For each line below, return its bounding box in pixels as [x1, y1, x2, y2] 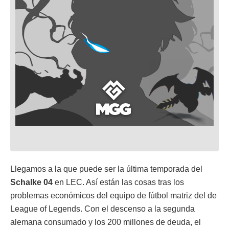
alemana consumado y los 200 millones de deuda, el [10, 217, 201, 226]
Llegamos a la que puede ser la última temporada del [10, 164, 202, 173]
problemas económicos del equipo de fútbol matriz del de [10, 191, 217, 200]
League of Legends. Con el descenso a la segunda [10, 204, 195, 213]
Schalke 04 [10, 177, 53, 187]
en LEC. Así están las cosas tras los [53, 177, 184, 187]
